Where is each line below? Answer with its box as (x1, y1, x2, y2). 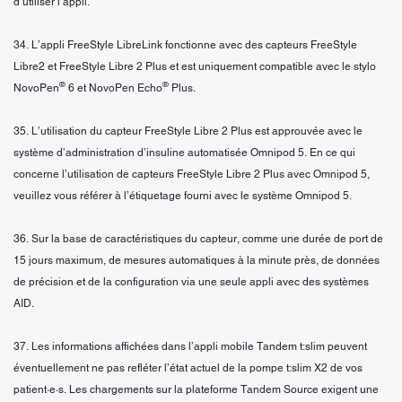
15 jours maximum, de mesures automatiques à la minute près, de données (13, 253, 380, 267)
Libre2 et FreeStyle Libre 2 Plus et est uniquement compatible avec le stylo (13, 59, 376, 73)
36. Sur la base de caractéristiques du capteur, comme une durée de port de (13, 232, 383, 245)
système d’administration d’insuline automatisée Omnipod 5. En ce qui (13, 145, 355, 159)
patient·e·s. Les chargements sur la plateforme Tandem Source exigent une (13, 382, 379, 396)
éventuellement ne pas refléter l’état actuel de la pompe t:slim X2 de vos (13, 361, 363, 374)
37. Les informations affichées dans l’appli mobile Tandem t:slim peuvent (13, 339, 367, 353)
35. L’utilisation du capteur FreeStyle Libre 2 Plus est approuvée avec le (13, 124, 363, 137)
